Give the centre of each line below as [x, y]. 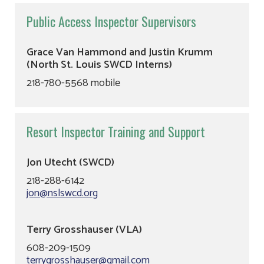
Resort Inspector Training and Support [116, 131]
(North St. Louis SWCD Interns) [103, 65]
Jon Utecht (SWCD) [72, 163]
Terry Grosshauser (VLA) [84, 230]
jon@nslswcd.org [62, 193]
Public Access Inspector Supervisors [111, 21]
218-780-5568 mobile [73, 83]
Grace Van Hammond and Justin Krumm [120, 52]
